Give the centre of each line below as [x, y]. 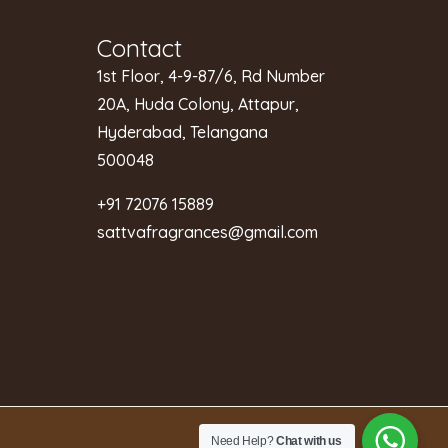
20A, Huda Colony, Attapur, [197, 103]
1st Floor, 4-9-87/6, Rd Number [210, 75]
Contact [139, 47]
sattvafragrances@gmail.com [207, 231]
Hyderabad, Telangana [182, 131]
